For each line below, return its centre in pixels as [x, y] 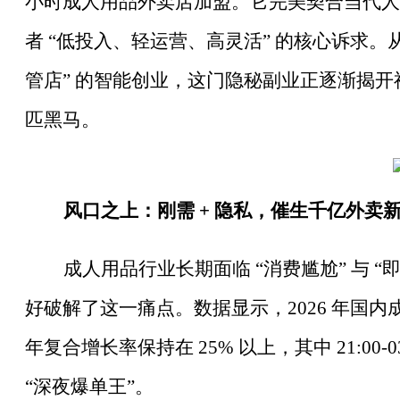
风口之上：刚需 [129, 211]
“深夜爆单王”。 [89, 386]
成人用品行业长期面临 [157, 268]
